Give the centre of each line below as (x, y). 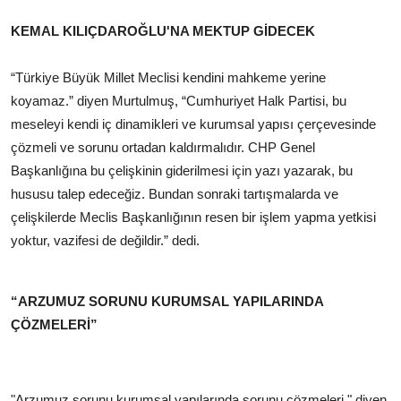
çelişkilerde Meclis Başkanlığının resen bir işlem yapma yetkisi (193, 218)
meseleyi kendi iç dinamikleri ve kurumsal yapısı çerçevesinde (193, 124)
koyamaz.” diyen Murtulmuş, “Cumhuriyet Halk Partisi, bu (179, 101)
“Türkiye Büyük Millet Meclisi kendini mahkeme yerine (168, 78)
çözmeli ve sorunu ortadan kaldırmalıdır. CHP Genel (163, 148)
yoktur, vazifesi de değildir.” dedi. (107, 241)
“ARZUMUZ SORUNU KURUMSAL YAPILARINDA (167, 302)
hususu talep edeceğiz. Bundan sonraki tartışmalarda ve (175, 194)
